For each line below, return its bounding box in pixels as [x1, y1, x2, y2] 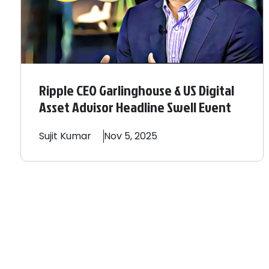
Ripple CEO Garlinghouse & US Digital [39, 80, 234, 101]
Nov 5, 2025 [104, 129, 157, 144]
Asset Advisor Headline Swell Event [39, 97, 231, 118]
